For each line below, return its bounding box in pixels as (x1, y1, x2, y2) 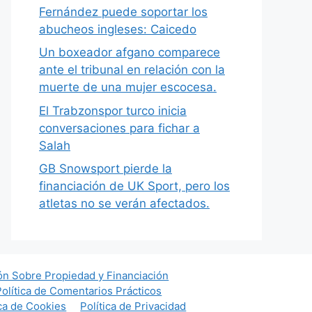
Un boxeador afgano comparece (39, 45, 220, 59)
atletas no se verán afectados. (39, 196, 210, 210)
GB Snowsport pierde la (39, 162, 172, 175)
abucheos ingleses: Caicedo (39, 22, 196, 36)
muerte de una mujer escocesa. (39, 80, 217, 94)
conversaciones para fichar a (39, 120, 200, 135)
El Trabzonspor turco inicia (39, 103, 187, 118)
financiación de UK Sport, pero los (39, 179, 230, 193)
